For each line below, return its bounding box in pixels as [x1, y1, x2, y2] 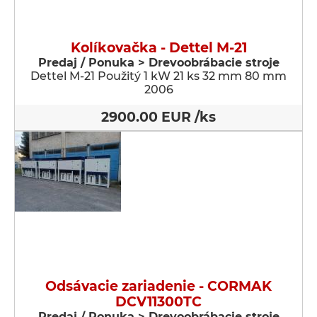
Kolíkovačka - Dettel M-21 [70, 40, 247, 56]
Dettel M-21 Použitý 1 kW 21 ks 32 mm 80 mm [30, 69, 287, 83]
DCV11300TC [115, 294, 202, 310]
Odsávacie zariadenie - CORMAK [45, 278, 272, 294]
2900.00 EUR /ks [101, 109, 216, 125]
